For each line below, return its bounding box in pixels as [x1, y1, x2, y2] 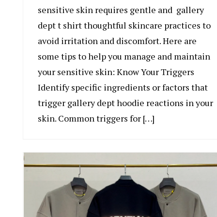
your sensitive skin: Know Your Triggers [38, 65, 194, 77]
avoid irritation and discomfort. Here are [38, 34, 197, 46]
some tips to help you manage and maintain [38, 50, 210, 62]
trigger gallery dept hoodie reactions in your [38, 96, 213, 108]
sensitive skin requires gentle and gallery [38, 3, 204, 15]
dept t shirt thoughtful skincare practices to [38, 19, 211, 31]
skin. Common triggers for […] [38, 112, 155, 124]
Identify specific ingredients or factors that [38, 81, 208, 93]
